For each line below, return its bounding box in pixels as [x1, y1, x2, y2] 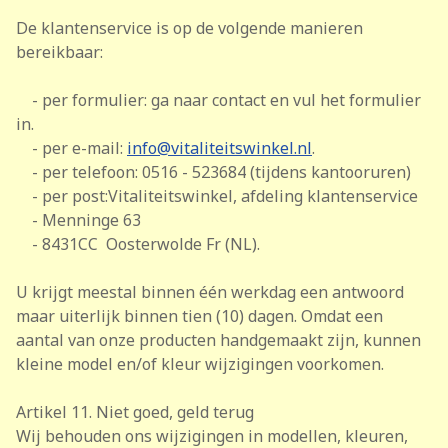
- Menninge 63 [16, 209, 141, 231]
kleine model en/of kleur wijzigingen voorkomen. [16, 353, 384, 375]
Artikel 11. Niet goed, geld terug [16, 401, 254, 423]
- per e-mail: [16, 137, 127, 159]
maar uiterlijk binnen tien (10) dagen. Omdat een [16, 305, 383, 327]
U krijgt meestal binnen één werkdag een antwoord [16, 281, 404, 303]
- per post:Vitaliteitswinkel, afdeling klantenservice [16, 185, 418, 207]
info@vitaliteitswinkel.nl [127, 137, 312, 159]
